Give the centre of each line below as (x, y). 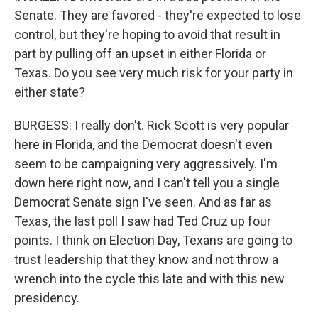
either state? (50, 92)
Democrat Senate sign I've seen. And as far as (143, 202)
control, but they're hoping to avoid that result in (147, 34)
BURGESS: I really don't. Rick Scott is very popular (152, 125)
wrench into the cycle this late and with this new (149, 279)
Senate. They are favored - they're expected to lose (158, 15)
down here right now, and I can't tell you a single (147, 183)
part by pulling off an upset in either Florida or (140, 54)
